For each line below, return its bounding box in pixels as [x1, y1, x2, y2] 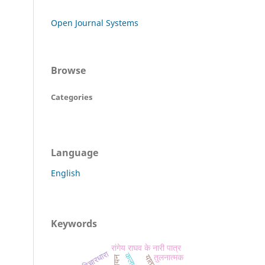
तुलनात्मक [153, 253, 185, 263]
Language [51, 146, 98, 159]
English [51, 167, 80, 179]
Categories [51, 91, 92, 102]
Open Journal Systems [51, 17, 138, 28]
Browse [51, 63, 86, 77]
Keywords [51, 216, 97, 230]
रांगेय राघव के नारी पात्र [111, 243, 182, 253]
